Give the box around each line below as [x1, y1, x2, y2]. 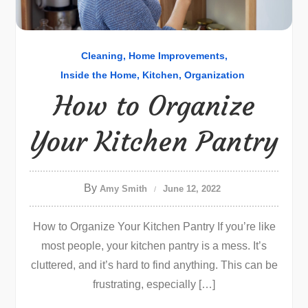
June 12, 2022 [163, 184, 221, 194]
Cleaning [80, 50, 123, 61]
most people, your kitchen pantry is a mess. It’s [41, 240, 267, 252]
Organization [184, 69, 245, 80]
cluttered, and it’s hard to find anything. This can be [30, 259, 278, 271]
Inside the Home [60, 69, 137, 80]
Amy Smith [100, 184, 147, 194]
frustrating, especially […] [93, 278, 215, 290]
